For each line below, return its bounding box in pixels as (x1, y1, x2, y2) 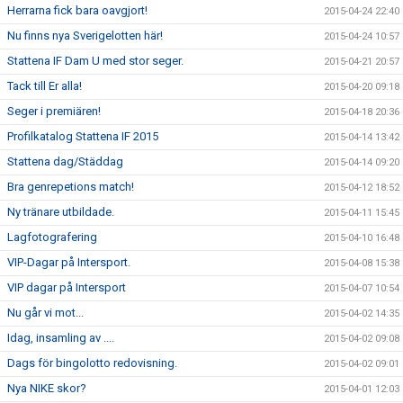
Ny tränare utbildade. (7, 205, 114, 219)
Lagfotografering (7, 230, 97, 245)
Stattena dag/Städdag (7, 155, 123, 169)
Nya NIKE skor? (7, 381, 86, 396)
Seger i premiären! (7, 104, 101, 119)
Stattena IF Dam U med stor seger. (7, 54, 184, 68)
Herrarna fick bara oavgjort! (7, 4, 148, 18)
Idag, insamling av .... (7, 331, 114, 345)
